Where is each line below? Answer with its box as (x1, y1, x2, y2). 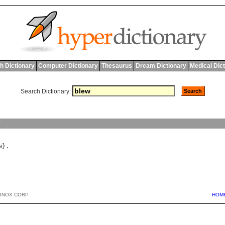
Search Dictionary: (20, 88, 71, 95)
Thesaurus (101, 62, 132, 69)
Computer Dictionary (38, 62, 98, 69)
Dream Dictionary (135, 62, 186, 69)
